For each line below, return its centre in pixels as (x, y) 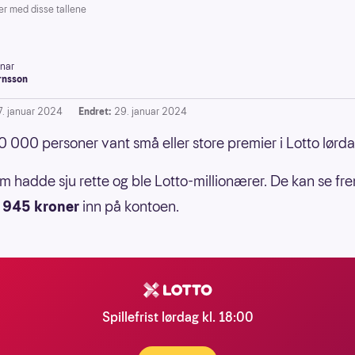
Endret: (95, 111)
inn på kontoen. (131, 206)
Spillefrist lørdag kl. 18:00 (177, 317)
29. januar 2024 (151, 111)
